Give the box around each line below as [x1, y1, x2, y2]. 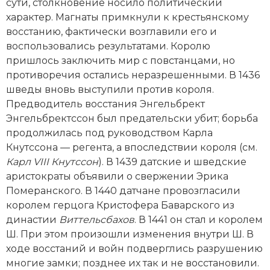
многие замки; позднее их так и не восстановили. [6, 257, 259, 269]
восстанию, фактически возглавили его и [6, 25, 217, 37]
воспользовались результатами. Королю [6, 40, 210, 52]
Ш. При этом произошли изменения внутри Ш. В [6, 228, 254, 240]
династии [6, 213, 59, 225]
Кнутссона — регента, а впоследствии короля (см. [6, 141, 257, 153]
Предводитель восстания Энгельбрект [6, 98, 205, 110]
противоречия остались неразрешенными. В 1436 [6, 69, 260, 81]
